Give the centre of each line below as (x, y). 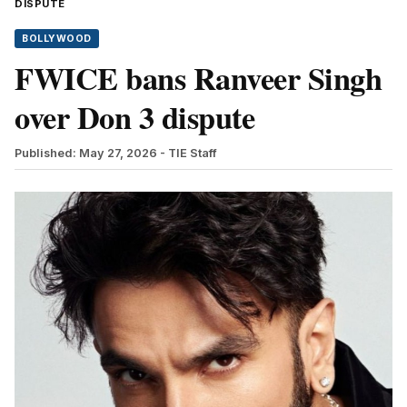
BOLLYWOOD (57, 38)
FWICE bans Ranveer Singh (198, 78)
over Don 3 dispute (134, 117)
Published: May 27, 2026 (86, 153)
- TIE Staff (189, 153)
